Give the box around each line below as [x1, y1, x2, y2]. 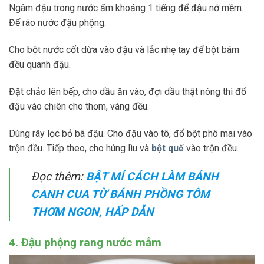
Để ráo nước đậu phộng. [9, 17, 106, 29]
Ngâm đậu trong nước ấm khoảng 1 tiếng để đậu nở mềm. [9, 2, 243, 14]
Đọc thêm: [31, 169, 86, 183]
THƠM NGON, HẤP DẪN [31, 204, 154, 219]
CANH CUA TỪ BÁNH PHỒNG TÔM [31, 187, 210, 201]
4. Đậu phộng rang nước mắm [9, 235, 161, 249]
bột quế [151, 142, 184, 154]
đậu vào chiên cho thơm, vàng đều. [9, 101, 149, 112]
